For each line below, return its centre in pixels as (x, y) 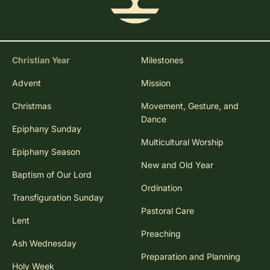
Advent (27, 83)
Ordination (162, 187)
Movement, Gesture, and (190, 105)
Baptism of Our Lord (52, 174)
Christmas (32, 105)
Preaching (161, 233)
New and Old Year (177, 165)
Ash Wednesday (44, 243)
